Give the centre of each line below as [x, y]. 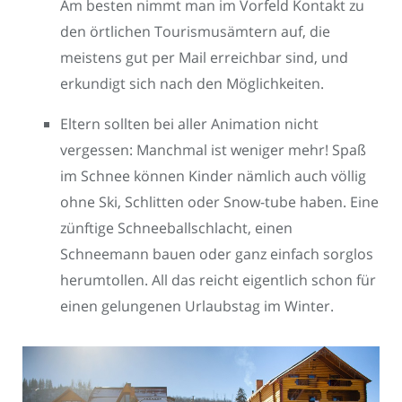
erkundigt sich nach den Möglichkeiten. [192, 83]
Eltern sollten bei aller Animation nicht [189, 123]
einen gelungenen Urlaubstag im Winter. [197, 306]
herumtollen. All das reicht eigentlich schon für [218, 280]
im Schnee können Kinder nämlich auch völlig [213, 175]
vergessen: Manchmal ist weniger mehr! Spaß [213, 149]
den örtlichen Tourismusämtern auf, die [195, 31]
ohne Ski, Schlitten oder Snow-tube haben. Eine [219, 201]
